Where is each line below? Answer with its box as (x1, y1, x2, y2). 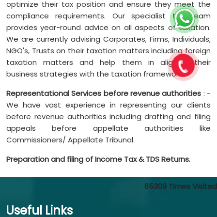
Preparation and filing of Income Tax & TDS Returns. (6, 154, 190, 164)
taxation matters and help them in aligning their (6, 57, 211, 67)
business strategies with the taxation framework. (6, 69, 184, 79)
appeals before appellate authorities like (6, 123, 211, 133)
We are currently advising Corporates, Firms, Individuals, (6, 34, 211, 44)
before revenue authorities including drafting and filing (6, 111, 211, 122)
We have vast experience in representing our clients (6, 100, 211, 110)
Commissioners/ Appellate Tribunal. (6, 135, 135, 145)
